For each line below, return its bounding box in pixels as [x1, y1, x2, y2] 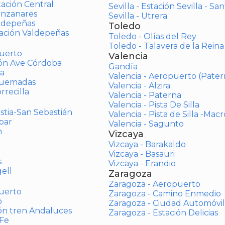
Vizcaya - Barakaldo [108, 140, 186, 149]
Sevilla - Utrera [108, 11, 167, 21]
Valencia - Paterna [108, 90, 181, 100]
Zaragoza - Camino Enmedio [108, 189, 221, 198]
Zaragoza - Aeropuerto [108, 179, 200, 189]
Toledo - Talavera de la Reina [108, 41, 224, 51]
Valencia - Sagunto [108, 119, 184, 129]
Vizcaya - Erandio [108, 159, 176, 168]
